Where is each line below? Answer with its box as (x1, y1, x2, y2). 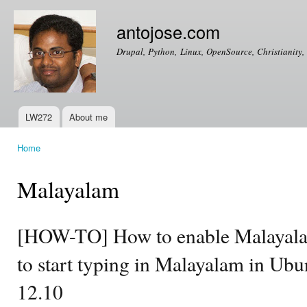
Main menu (7, 117, 61, 133)
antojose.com (116, 19, 220, 44)
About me (69, 110, 108, 123)
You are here (17, 153, 72, 168)
